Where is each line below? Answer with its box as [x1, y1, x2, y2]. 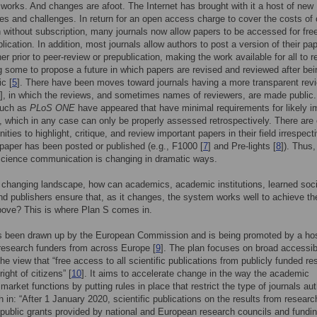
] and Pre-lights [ [208, 141, 276, 151]
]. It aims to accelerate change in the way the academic [81, 268, 309, 279]
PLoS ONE [30, 103, 75, 113]
